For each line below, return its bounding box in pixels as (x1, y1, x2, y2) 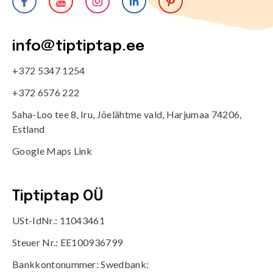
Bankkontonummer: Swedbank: (12, 258, 149, 270)
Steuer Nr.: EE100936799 (12, 236, 123, 248)
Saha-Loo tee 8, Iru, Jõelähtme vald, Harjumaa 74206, (12, 108, 242, 120)
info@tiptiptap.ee (12, 38, 144, 54)
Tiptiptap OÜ (12, 188, 104, 204)
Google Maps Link (12, 144, 93, 157)
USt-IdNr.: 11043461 (12, 214, 105, 226)
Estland (12, 122, 45, 135)
